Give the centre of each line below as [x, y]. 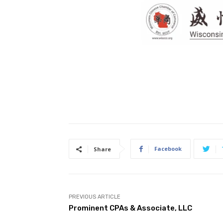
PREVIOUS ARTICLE [95, 197]
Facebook [168, 149]
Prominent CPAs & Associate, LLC [130, 208]
